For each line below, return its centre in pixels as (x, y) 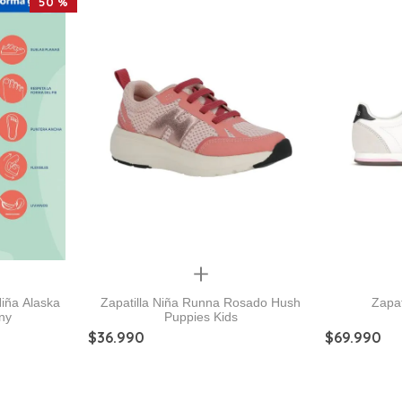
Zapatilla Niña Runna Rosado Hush (201, 302)
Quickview (201, 273)
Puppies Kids (201, 316)
